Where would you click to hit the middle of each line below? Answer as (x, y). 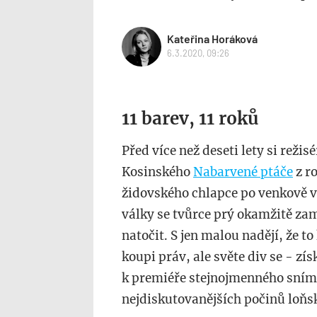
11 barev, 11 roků (190, 118)
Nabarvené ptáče (243, 172)
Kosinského (157, 172)
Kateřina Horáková (212, 39)
